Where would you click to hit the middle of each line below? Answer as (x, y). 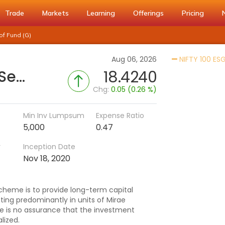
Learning (101, 13)
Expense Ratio (120, 116)
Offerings (148, 13)
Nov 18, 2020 (46, 158)
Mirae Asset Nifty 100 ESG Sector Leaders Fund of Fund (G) (21, 77)
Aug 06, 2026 (134, 59)
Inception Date (49, 147)
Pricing (193, 13)
